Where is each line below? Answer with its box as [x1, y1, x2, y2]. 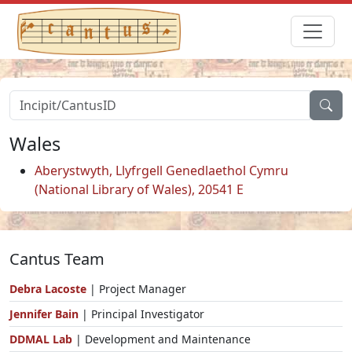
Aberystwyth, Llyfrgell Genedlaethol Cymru [35, 161, 288, 179]
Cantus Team [9, 247, 104, 269]
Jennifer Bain [9, 306, 82, 321]
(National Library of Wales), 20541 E [35, 180, 244, 198]
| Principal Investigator [82, 306, 204, 321]
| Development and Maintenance [72, 331, 251, 346]
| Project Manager [86, 280, 186, 296]
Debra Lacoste [9, 280, 86, 296]
